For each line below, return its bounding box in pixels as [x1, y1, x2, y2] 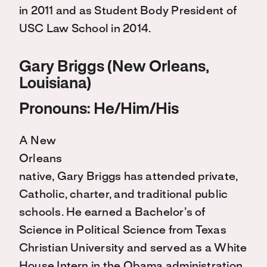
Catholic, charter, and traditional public [19, 190, 228, 201]
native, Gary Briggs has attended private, [19, 172, 238, 183]
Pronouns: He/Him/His [19, 103, 179, 117]
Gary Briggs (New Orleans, [19, 60, 209, 75]
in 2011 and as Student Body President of [19, 6, 237, 17]
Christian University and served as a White [19, 243, 247, 254]
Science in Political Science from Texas [19, 225, 226, 237]
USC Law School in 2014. [19, 24, 151, 35]
